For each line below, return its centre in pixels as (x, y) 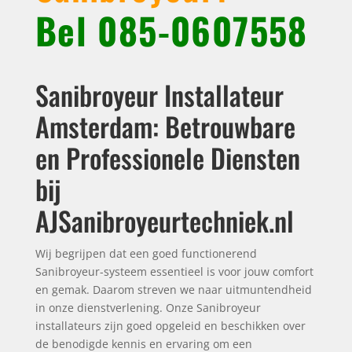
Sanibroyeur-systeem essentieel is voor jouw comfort (174, 271)
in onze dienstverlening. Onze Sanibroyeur (148, 308)
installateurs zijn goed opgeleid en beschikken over (170, 326)
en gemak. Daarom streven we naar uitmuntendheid (173, 290)
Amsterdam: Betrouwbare (165, 126)
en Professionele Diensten (167, 158)
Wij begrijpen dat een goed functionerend (146, 253)
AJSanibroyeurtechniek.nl (164, 220)
